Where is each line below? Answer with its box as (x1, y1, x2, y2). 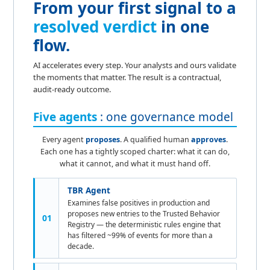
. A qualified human (120, 134, 191, 145)
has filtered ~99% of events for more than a (67, 230, 213, 240)
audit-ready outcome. (33, 83, 111, 95)
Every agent (42, 134, 86, 145)
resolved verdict (33, 15, 157, 37)
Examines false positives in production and (67, 197, 210, 208)
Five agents (33, 108, 98, 125)
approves (191, 134, 226, 145)
